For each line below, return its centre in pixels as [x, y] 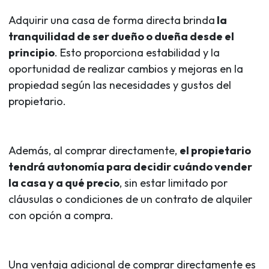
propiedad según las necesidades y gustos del [120, 85]
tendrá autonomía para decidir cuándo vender [130, 166]
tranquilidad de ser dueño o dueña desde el [121, 36]
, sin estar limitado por [174, 183]
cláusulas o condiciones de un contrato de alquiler [130, 199]
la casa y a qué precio [64, 183]
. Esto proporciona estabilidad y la [137, 52]
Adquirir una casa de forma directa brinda [112, 20]
